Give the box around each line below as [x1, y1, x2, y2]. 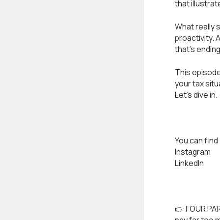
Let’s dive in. [174, 89, 218, 100]
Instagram [174, 146, 211, 157]
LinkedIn [174, 157, 204, 168]
